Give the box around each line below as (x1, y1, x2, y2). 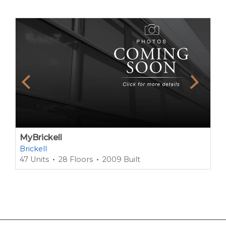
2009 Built (102, 155, 140, 164)
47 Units (20, 155, 49, 164)
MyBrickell (20, 133, 62, 143)
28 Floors (59, 155, 93, 164)
